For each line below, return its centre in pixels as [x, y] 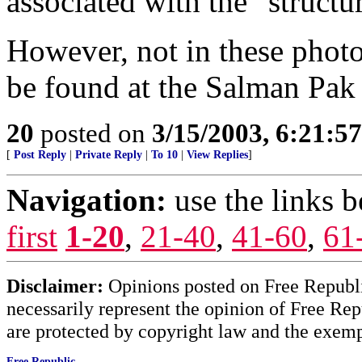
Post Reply [40, 155]
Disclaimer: [55, 286]
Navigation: [86, 200]
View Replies [217, 155]
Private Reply [109, 155]
